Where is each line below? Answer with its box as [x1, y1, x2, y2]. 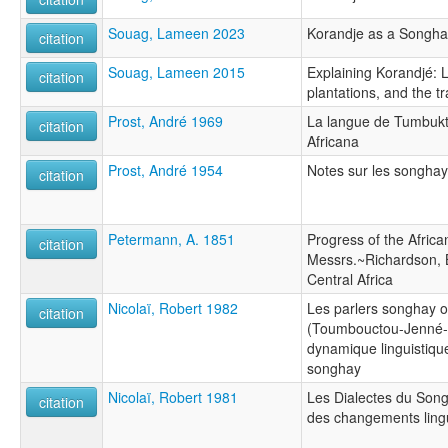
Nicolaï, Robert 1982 [108, 297, 238, 318]
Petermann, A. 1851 [108, 228, 235, 249]
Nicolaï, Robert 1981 [108, 386, 238, 407]
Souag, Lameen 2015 [108, 61, 245, 82]
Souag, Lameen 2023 [108, 22, 245, 43]
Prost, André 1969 [108, 110, 223, 131]
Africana [307, 130, 359, 151]
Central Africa [307, 268, 393, 289]
